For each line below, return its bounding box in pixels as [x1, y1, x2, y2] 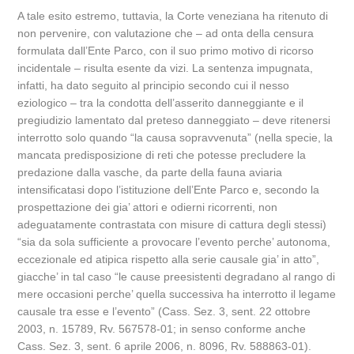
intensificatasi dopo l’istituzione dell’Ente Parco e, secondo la [17, 183, 320, 196]
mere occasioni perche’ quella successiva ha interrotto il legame [17, 288, 337, 300]
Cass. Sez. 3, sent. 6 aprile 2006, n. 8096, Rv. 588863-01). [17, 340, 312, 352]
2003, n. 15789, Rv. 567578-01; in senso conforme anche [17, 322, 307, 335]
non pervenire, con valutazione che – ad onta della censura [17, 27, 314, 40]
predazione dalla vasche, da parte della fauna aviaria [17, 166, 283, 179]
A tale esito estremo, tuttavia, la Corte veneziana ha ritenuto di [17, 9, 329, 22]
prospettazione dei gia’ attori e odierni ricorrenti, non [17, 201, 278, 213]
